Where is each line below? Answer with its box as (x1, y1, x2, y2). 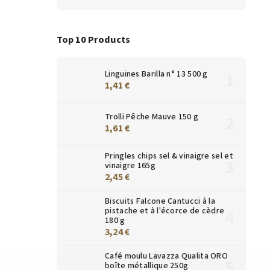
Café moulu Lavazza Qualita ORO (105, 250, 228, 262)
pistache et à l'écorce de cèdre (105, 204, 225, 217)
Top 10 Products (57, 32, 130, 47)
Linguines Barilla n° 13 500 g (105, 67, 208, 80)
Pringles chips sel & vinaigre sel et (105, 149, 233, 162)
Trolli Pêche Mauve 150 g (105, 110, 199, 123)
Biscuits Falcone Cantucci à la (105, 195, 216, 207)
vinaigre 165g (105, 159, 155, 172)
